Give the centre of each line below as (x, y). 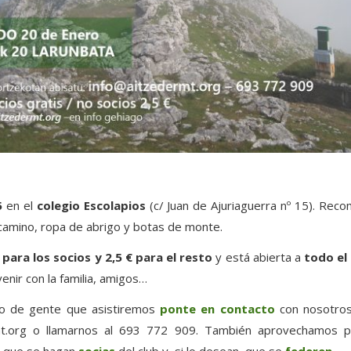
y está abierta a (258, 257)
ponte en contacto (217, 309)
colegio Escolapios (91, 206)
